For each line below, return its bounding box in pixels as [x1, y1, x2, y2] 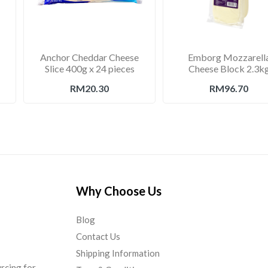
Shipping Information [76, 248, 160, 259]
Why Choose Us [76, 184, 162, 199]
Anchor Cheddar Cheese [40, 51, 139, 63]
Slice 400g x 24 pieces [44, 63, 135, 74]
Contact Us [76, 231, 120, 242]
